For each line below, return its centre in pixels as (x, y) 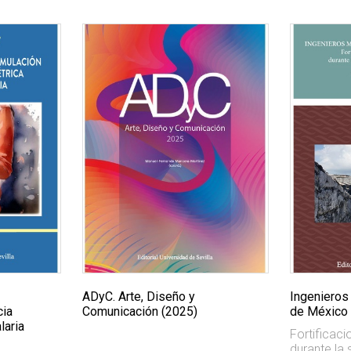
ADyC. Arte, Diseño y (138, 297)
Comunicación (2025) (139, 312)
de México (318, 312)
